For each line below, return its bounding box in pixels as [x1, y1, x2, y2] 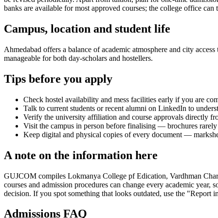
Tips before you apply [4, 72, 112, 85]
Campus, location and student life [4, 22, 170, 36]
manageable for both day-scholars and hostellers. [4, 54, 153, 62]
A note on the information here [4, 148, 158, 162]
